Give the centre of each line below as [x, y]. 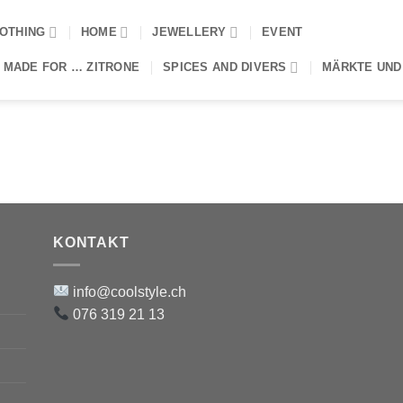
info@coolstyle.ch [128, 291]
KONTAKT [91, 242]
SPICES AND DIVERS [225, 67]
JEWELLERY [189, 32]
